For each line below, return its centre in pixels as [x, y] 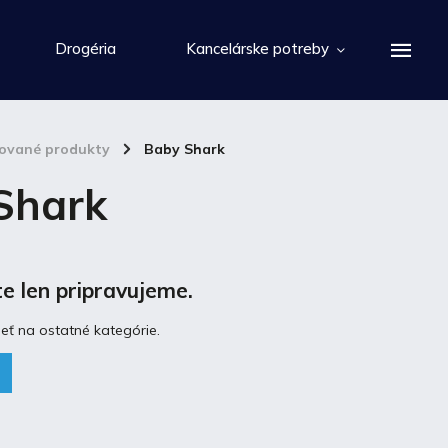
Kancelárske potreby [257, 48]
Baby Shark [184, 149]
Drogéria [85, 48]
